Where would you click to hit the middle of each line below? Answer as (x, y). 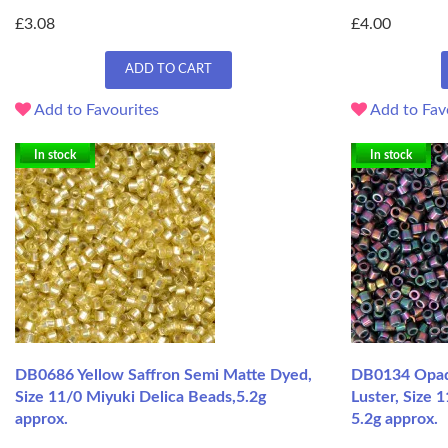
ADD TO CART (168, 70)
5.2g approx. (394, 419)
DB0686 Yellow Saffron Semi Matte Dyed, (163, 375)
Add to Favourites (95, 110)
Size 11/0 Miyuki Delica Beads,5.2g (140, 397)
